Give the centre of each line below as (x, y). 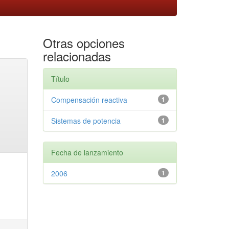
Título (60, 78)
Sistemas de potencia (86, 120)
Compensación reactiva (89, 99)
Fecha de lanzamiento (87, 152)
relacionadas (77, 56)
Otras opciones (84, 42)
